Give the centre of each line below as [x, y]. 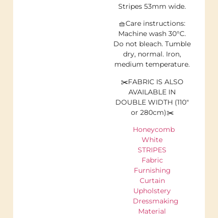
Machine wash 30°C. [152, 34]
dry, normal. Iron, [152, 54]
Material [152, 211]
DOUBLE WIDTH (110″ [152, 102]
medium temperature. [152, 64]
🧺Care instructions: [152, 24]
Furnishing [152, 171]
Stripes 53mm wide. [152, 6]
